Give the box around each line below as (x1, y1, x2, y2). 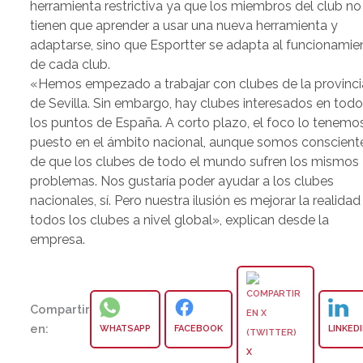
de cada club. (30, 57, 111, 73)
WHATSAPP (100, 322, 152, 334)
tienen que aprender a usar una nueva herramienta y (30, 18, 339, 34)
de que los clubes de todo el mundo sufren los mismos (30, 154, 360, 170)
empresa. (30, 232, 86, 248)
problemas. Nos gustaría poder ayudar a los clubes (30, 173, 335, 190)
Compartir (30, 301, 91, 316)
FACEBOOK (174, 322, 224, 334)
